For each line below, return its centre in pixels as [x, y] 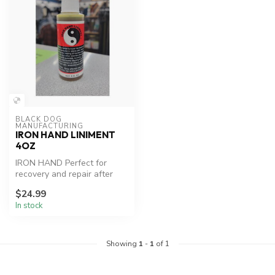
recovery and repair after [64, 174]
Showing [122, 243]
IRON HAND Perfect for [61, 163]
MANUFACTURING [49, 126]
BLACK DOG [39, 120]
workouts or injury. [51, 185]
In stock [29, 205]
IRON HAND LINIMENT [65, 135]
